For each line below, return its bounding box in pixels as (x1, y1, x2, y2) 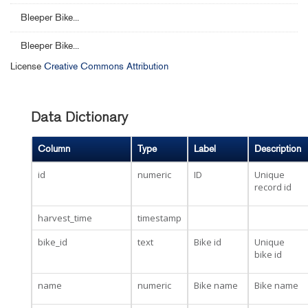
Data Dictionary (31, 111, 128, 125)
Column (38, 143, 70, 155)
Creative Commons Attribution (44, 60, 168, 72)
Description (254, 143, 301, 155)
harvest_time (38, 212, 92, 224)
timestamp (137, 212, 181, 224)
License (10, 60, 44, 72)
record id (254, 181, 291, 193)
